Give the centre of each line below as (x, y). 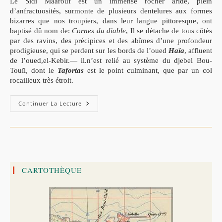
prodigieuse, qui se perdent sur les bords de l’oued (89, 51)
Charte (94, 111)
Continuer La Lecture (50, 104)
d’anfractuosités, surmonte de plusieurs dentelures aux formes (111, 11)
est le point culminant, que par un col (148, 71)
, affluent (198, 51)
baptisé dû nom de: (41, 31)
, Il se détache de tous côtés (169, 31)
